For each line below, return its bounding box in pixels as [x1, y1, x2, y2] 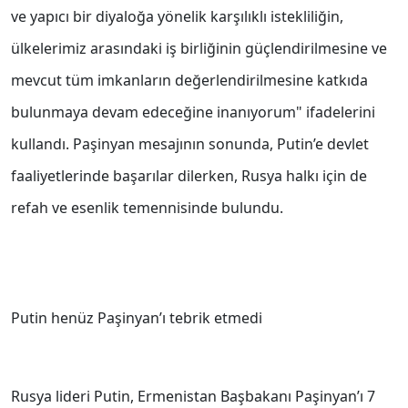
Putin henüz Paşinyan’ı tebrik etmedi [11, 308, 262, 329]
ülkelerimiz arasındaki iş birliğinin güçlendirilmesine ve [11, 38, 387, 59]
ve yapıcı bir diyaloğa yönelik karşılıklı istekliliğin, [11, 6, 343, 27]
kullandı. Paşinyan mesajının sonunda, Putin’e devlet [11, 134, 369, 155]
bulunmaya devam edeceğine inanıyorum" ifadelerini [11, 102, 375, 123]
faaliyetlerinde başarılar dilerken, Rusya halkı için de [11, 166, 367, 187]
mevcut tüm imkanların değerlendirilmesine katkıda [11, 70, 368, 91]
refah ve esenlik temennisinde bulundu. [11, 198, 283, 219]
